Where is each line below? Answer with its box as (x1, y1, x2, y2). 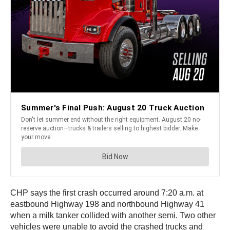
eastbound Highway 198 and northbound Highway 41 (10, 200, 204, 209)
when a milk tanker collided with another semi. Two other (10, 211, 216, 220)
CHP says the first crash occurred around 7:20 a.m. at (10, 188, 203, 198)
